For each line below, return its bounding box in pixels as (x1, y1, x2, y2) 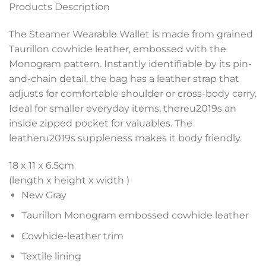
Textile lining (21, 251, 81, 262)
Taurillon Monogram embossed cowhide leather (21, 210, 249, 221)
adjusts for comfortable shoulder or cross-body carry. (9, 87, 256, 99)
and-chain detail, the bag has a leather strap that (9, 72, 239, 84)
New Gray (21, 189, 66, 201)
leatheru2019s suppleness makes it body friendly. (9, 132, 242, 144)
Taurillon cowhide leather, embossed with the (9, 43, 226, 55)
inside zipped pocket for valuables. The (9, 117, 192, 129)
